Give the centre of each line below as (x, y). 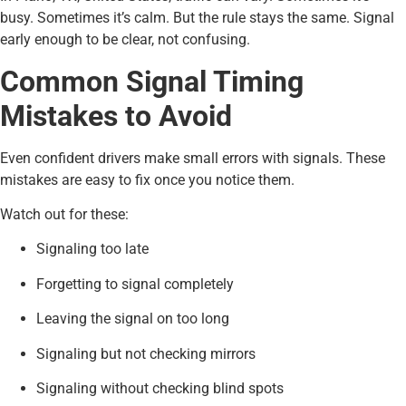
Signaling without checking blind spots (160, 388)
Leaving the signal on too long (133, 319)
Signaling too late (92, 249)
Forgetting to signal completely (135, 284)
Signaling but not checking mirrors (146, 353)
